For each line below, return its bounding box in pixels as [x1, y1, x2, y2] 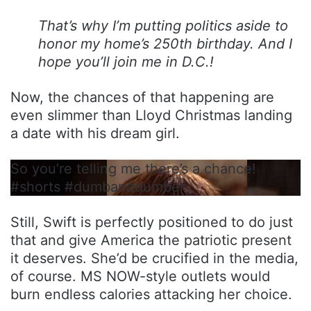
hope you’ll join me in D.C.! [38, 53, 214, 70]
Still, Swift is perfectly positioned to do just [10, 213, 293, 230]
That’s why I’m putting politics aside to [38, 17, 288, 34]
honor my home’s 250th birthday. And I [38, 35, 292, 52]
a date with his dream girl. [10, 124, 180, 142]
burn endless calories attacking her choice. [10, 285, 292, 303]
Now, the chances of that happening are [10, 88, 274, 106]
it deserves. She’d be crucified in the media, [10, 249, 299, 267]
